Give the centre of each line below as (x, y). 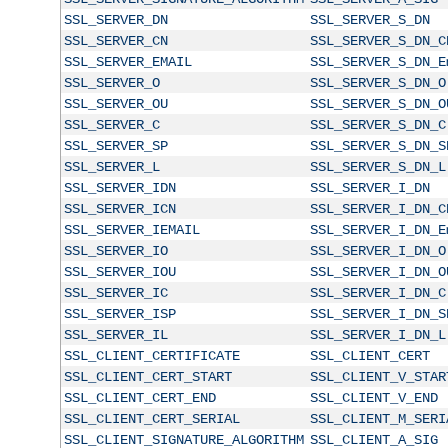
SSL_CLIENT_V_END (373, 397)
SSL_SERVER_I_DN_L (377, 334)
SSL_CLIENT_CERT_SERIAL (151, 418)
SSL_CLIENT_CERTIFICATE (151, 355)
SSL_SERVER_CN (115, 40)
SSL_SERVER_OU (115, 103)
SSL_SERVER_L (111, 166)
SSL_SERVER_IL (115, 334)
